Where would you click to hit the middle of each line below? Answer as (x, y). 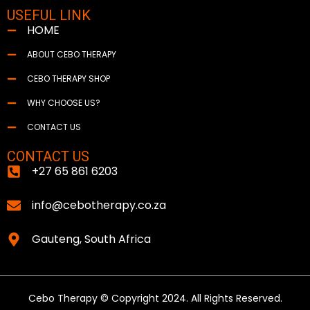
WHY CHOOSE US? (63, 102)
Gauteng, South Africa (91, 239)
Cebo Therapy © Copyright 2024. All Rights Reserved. (155, 298)
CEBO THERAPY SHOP (68, 78)
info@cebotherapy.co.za (99, 205)
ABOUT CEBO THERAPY (71, 54)
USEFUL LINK (49, 15)
